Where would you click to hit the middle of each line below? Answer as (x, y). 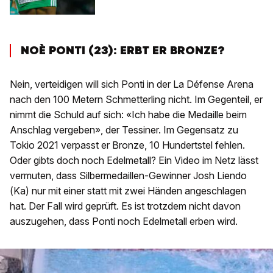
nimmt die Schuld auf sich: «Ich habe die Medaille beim (128, 115)
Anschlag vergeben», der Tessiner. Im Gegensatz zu (124, 130)
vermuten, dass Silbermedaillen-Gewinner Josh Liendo (128, 176)
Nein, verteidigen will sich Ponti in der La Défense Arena (132, 84)
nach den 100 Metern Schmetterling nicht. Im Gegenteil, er (136, 100)
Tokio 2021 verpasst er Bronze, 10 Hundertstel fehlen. (127, 145)
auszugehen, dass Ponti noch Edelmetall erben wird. (124, 222)
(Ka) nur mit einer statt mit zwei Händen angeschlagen (128, 191)
